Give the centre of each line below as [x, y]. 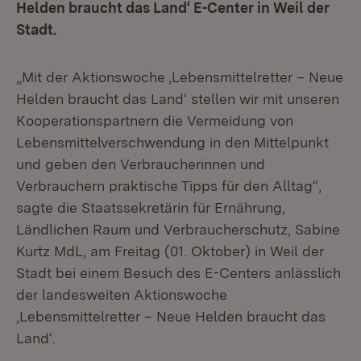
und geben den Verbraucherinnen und [141, 164]
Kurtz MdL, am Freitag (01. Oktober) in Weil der [170, 251]
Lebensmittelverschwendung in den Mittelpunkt [172, 142]
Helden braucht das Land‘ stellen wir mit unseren [178, 99]
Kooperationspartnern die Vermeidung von [155, 120]
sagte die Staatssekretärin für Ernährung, [151, 207]
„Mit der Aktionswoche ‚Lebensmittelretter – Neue [180, 77]
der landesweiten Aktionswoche [122, 295]
